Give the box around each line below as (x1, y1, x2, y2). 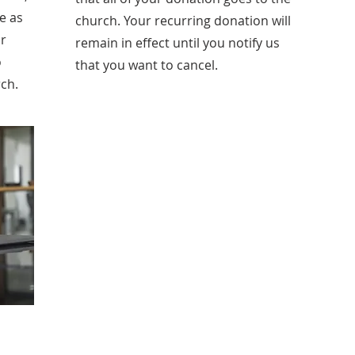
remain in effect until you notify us (75, 34, 280, 52)
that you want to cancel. (75, 56, 218, 74)
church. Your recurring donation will (75, 12, 291, 29)
